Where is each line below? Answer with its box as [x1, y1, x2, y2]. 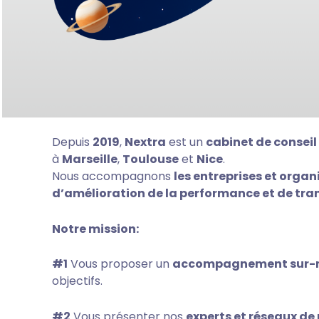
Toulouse [122, 151, 179, 167]
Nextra [124, 134, 166, 150]
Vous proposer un [67, 256, 172, 273]
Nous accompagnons [51, 168, 174, 184]
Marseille [61, 151, 117, 167]
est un [165, 134, 206, 150]
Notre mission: [51, 220, 139, 237]
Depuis [51, 134, 93, 150]
